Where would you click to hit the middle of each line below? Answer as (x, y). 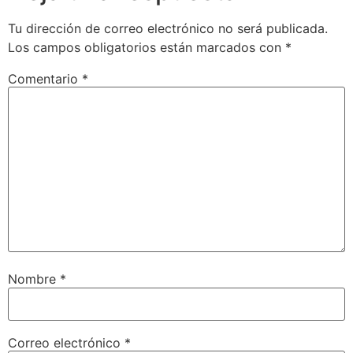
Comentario (45, 78)
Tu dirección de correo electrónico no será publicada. (168, 28)
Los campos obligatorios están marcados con (147, 47)
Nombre (34, 279)
